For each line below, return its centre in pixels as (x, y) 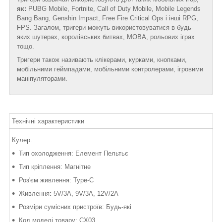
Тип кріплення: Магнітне (55, 167)
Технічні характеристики (48, 121)
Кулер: (22, 140)
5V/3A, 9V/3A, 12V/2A (86, 194)
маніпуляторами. (42, 79)
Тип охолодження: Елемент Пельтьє (74, 154)
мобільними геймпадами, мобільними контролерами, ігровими (110, 69)
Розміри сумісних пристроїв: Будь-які (75, 207)
